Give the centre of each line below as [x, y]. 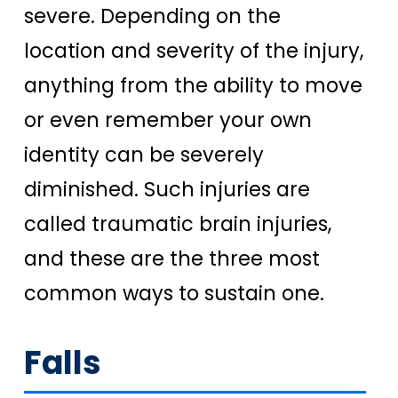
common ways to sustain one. [174, 294]
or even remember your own [168, 120]
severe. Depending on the [152, 16]
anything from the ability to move [193, 86]
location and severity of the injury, [194, 51]
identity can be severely [144, 155]
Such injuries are [227, 190]
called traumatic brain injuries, [178, 224]
